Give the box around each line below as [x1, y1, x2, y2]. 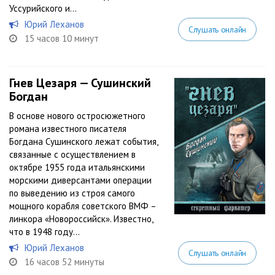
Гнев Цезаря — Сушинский [9, 75, 151, 91]
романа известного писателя [9, 123, 126, 134]
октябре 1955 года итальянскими [9, 161, 145, 173]
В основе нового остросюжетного [9, 110, 145, 122]
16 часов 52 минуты [25, 256, 104, 268]
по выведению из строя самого [9, 187, 135, 199]
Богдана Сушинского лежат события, [9, 136, 158, 147]
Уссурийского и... [9, 2, 77, 14]
